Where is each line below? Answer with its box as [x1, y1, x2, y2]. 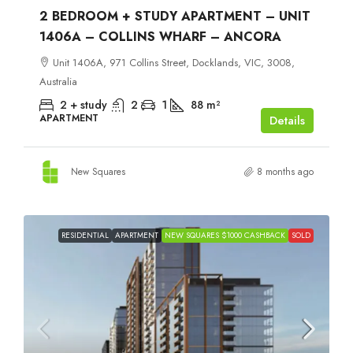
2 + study [60, 96, 107, 113]
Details [269, 111, 305, 129]
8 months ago [257, 164, 314, 179]
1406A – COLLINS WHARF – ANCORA [39, 27, 281, 46]
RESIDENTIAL [61, 229, 109, 241]
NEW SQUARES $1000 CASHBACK [165, 229, 285, 241]
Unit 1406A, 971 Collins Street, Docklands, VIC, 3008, [53, 54, 295, 70]
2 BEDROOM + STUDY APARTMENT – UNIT [39, 6, 310, 25]
